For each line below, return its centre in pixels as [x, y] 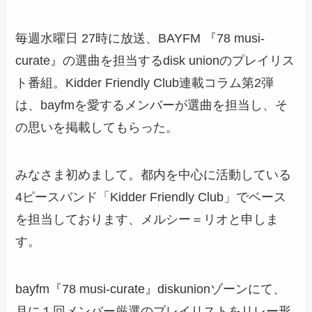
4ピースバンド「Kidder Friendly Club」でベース [151, 197]
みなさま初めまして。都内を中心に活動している [154, 174]
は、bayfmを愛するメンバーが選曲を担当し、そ [152, 105]
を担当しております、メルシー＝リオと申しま [147, 219]
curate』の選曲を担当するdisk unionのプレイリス [155, 60]
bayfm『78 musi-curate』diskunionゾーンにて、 [151, 289]
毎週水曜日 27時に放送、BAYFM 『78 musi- [140, 38]
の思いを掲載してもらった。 [97, 127]
